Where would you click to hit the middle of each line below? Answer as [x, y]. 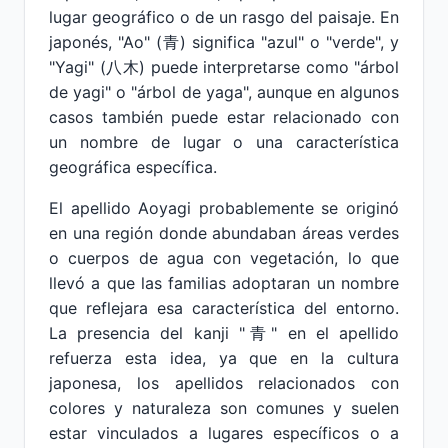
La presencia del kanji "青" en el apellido [224, 333]
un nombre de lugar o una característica [224, 142]
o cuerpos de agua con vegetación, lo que [224, 258]
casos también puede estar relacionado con [224, 117]
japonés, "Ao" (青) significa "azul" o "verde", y [224, 42]
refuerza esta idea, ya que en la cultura [224, 358]
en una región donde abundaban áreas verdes [224, 233]
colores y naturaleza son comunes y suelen [224, 408]
